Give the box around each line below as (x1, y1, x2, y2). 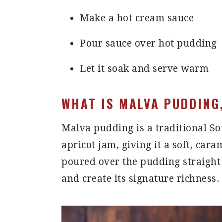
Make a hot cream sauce (80, 12, 194, 24)
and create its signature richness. (61, 173, 219, 184)
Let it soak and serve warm (80, 63, 209, 74)
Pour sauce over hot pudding (80, 38, 217, 49)
